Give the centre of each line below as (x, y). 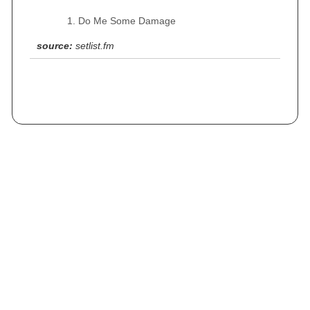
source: (55, 46)
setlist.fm (95, 46)
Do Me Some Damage (127, 21)
